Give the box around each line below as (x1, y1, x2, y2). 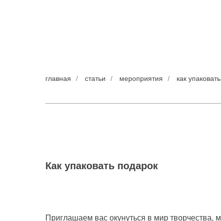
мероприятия (119, 74, 163, 82)
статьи (85, 74, 106, 82)
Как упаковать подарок (45, 160, 158, 171)
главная (45, 74, 71, 82)
